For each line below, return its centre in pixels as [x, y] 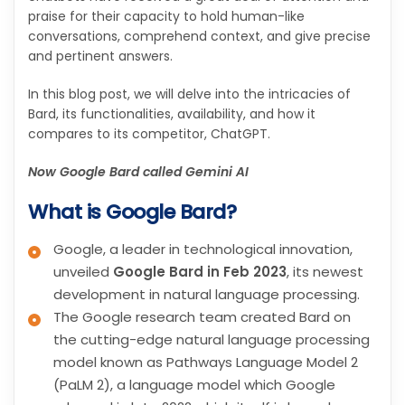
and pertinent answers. [100, 56]
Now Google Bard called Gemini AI [138, 171]
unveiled [83, 272]
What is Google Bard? [132, 212]
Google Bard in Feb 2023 [200, 272]
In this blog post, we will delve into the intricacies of [189, 94]
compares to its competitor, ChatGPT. [149, 133]
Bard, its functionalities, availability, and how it [172, 113]
